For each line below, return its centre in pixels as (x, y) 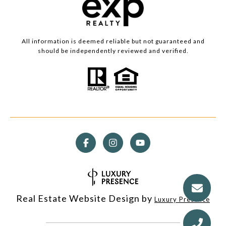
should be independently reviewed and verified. (113, 50)
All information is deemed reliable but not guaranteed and (113, 41)
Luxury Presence (182, 199)
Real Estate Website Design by (85, 198)
